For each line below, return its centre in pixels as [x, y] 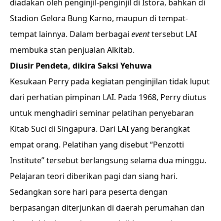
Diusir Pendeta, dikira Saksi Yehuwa [81, 66]
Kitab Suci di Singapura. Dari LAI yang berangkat [100, 129]
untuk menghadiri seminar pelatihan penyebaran [102, 113]
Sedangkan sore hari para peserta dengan [89, 192]
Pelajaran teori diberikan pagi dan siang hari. [94, 176]
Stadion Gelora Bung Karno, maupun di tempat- [99, 18]
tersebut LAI [173, 34]
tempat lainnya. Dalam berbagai [71, 34]
